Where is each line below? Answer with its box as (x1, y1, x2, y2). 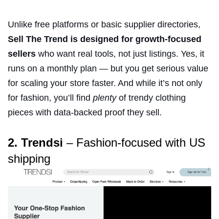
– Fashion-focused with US (63, 135, 205, 149)
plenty (93, 92, 116, 103)
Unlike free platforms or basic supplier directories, (8, 19, 200, 29)
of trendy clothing (116, 92, 186, 103)
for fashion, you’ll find (8, 92, 93, 103)
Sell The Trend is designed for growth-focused (8, 34, 201, 44)
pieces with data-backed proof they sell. (8, 107, 162, 117)
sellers (8, 48, 36, 59)
